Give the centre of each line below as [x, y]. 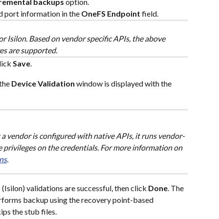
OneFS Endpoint [111, 13]
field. [149, 13]
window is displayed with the [124, 83]
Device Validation [43, 83]
